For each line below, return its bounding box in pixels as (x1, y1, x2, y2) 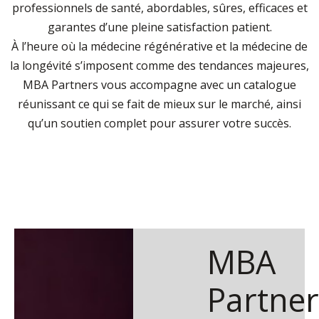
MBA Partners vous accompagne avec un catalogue (23, 77, 296, 93)
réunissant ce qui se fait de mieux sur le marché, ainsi (18, 96, 301, 112)
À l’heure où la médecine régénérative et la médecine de (11, 38, 308, 54)
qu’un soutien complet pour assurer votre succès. (28, 115, 291, 131)
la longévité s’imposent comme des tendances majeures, (10, 58, 309, 73)
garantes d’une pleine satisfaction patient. (47, 19, 272, 35)
